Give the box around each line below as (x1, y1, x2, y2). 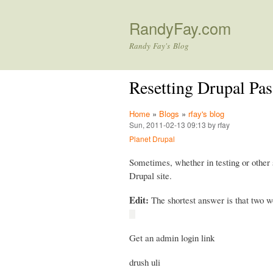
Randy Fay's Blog (129, 40, 189, 51)
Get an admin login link (129, 231, 214, 244)
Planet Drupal (129, 133, 175, 144)
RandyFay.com (129, 17, 231, 39)
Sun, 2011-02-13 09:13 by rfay (129, 119, 230, 130)
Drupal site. (129, 169, 172, 182)
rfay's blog (188, 108, 224, 119)
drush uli (129, 255, 160, 268)
